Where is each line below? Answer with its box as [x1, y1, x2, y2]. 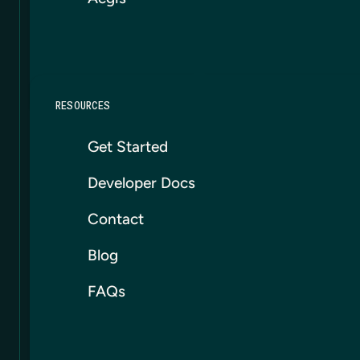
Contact [88, 210, 144, 229]
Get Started [88, 137, 168, 157]
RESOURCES [55, 100, 111, 112]
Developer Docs [88, 174, 195, 193]
